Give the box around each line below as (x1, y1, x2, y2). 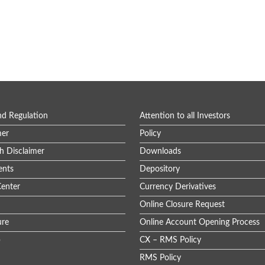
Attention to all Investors (140, 112, 230, 120)
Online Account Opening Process (140, 218, 260, 227)
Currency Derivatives (140, 183, 216, 191)
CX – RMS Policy (140, 236, 201, 244)
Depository (140, 165, 180, 173)
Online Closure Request (140, 201, 225, 209)
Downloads (140, 147, 181, 156)
